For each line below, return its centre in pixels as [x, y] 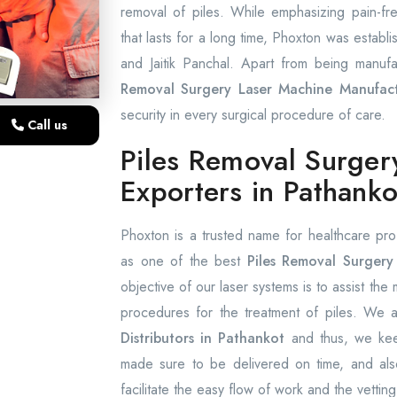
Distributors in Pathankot [203, 338]
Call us [46, 125]
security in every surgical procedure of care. [253, 115]
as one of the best [180, 261]
